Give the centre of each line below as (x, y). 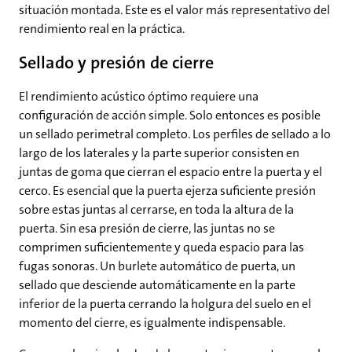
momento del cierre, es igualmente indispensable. (152, 323)
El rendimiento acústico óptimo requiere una (139, 97)
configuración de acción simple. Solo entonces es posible (170, 115)
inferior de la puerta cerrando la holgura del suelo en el (165, 304)
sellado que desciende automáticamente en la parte (157, 285)
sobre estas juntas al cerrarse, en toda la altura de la (156, 210)
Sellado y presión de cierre (116, 63)
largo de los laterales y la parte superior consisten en (159, 153)
